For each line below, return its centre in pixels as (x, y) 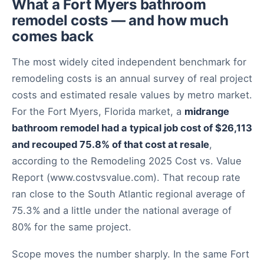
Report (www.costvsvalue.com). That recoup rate (126, 177)
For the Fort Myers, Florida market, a (98, 111)
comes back (53, 36)
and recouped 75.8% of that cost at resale (110, 144)
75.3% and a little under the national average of (122, 210)
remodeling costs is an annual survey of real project (132, 78)
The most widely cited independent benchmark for (129, 62)
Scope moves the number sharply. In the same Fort (131, 254)
